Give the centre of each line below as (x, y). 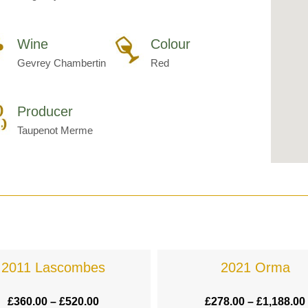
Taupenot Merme (55, 130)
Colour (170, 44)
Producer (45, 111)
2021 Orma (255, 267)
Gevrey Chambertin (62, 63)
